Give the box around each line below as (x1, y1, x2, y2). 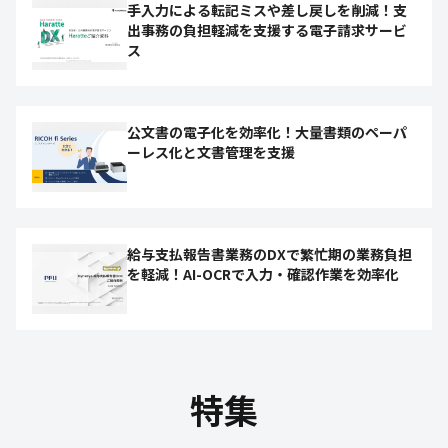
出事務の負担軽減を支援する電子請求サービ (127, 20, 407, 40)
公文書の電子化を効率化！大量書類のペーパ (127, 122, 407, 142)
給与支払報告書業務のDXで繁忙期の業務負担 (127, 244, 412, 264)
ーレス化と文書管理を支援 (127, 142, 295, 162)
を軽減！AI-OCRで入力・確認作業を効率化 (127, 264, 399, 284)
